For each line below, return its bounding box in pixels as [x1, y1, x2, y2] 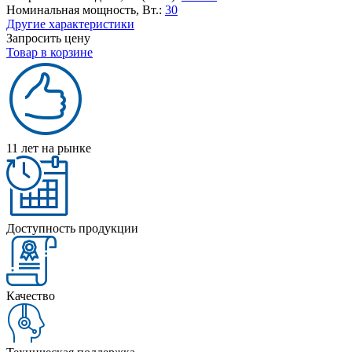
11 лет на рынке [6, 141, 91, 155]
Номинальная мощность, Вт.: [6, 2, 162, 16]
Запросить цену [6, 31, 90, 45]
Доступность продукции [6, 221, 138, 235]
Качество [6, 288, 55, 302]
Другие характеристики [6, 16, 134, 31]
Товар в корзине [6, 45, 93, 59]
